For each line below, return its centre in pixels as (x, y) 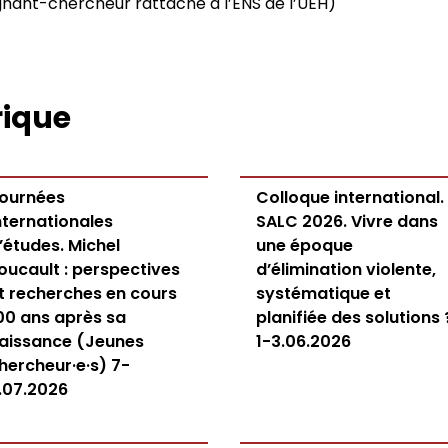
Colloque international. (350, 197)
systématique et (323, 293)
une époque (304, 245)
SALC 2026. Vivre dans (347, 221)
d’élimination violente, (346, 269)
